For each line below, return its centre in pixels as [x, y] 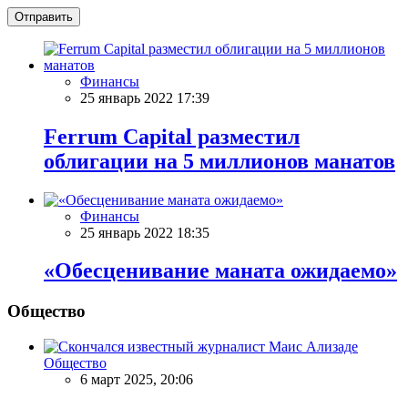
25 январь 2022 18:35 [145, 232]
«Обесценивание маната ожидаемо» [220, 271]
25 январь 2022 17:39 [145, 97]
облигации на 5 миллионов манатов [219, 161]
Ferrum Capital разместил [172, 136]
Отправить [44, 16]
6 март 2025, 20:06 [137, 380]
